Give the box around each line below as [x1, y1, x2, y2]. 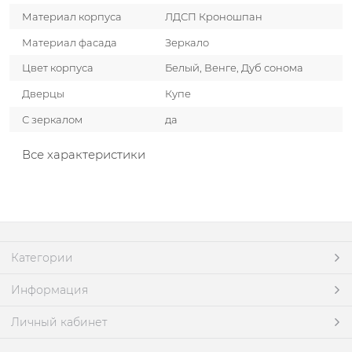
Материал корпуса [22, 9, 123, 23]
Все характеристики [21, 147, 145, 163]
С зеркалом [22, 112, 83, 126]
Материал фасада [22, 35, 118, 49]
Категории [11, 251, 73, 265]
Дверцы [22, 87, 65, 101]
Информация [11, 283, 88, 297]
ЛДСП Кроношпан [165, 9, 263, 23]
